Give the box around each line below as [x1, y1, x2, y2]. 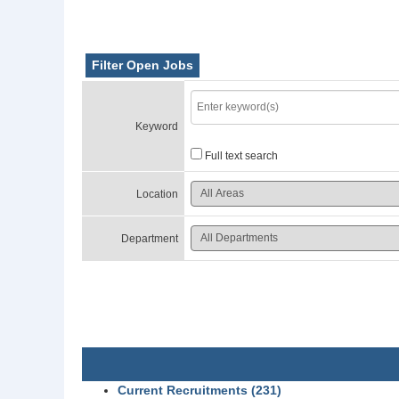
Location [136, 188, 178, 200]
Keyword [135, 120, 178, 133]
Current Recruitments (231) [118, 383, 281, 397]
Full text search [205, 149, 278, 162]
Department [121, 232, 178, 245]
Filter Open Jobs [91, 58, 193, 72]
